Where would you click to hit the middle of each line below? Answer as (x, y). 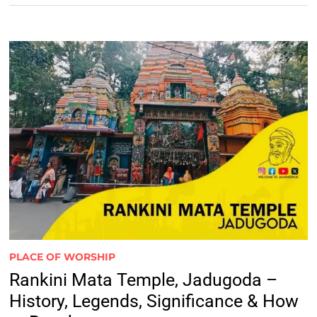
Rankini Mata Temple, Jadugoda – (143, 279)
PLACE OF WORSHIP (62, 257)
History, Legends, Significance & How (154, 301)
